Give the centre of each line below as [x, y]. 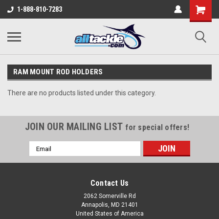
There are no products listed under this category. [82, 93]
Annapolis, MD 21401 [109, 205]
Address [42, 156]
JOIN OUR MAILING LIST [75, 127]
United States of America [109, 214]
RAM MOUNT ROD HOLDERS [58, 72]
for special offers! [157, 127]
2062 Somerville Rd [109, 196]
